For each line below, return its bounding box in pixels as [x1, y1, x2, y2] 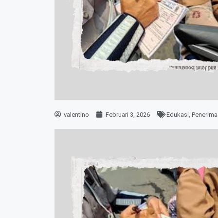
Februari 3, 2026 [106, 110, 150, 118]
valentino [64, 110, 89, 118]
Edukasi [166, 110, 189, 118]
